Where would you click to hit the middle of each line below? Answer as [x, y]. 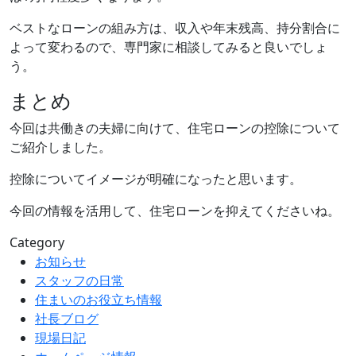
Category [37, 242]
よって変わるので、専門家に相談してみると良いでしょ [168, 46]
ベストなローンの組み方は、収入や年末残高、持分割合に [175, 27]
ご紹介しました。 [60, 147]
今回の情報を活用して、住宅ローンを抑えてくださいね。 [175, 210]
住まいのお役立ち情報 [99, 299]
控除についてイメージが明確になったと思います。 [156, 178]
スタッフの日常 [79, 280]
